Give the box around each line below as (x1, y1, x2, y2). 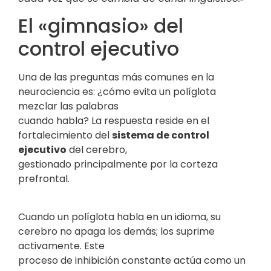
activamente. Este (18, 238, 105, 253)
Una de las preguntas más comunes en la (18, 70, 214, 85)
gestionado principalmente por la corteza (18, 157, 218, 172)
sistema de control (112, 128, 209, 143)
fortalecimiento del (18, 128, 112, 143)
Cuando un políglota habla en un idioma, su (18, 209, 221, 224)
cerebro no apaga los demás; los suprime (18, 224, 215, 238)
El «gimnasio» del (18, 12, 183, 40)
